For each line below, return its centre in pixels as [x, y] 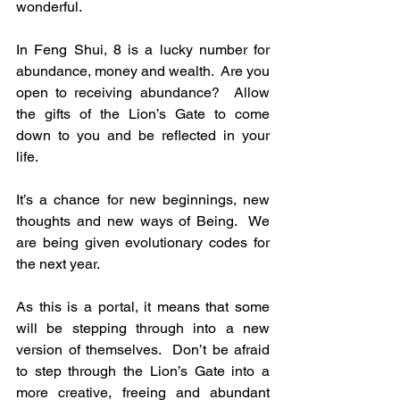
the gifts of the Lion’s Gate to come [143, 114]
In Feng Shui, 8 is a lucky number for [143, 50]
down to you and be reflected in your [143, 136]
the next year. [58, 264]
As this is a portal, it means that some [143, 307]
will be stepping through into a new [143, 329]
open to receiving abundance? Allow [143, 93]
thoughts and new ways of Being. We [143, 221]
